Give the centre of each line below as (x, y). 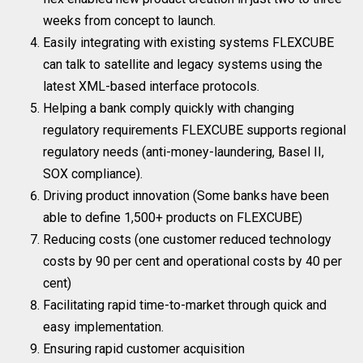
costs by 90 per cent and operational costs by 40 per (193, 262)
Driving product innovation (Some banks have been (186, 196)
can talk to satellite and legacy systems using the (183, 65)
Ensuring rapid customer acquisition (144, 349)
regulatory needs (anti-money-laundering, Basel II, (184, 152)
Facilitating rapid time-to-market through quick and (185, 305)
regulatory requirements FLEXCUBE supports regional (195, 130)
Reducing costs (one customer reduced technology (188, 240)
